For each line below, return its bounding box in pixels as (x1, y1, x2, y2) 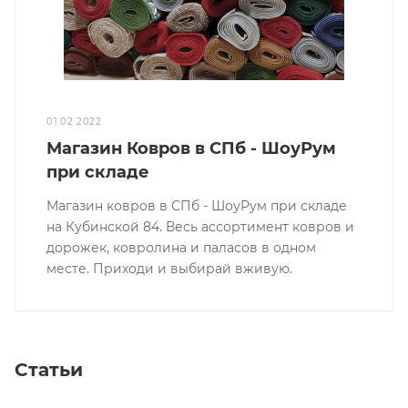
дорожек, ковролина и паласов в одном (46, 239, 317, 256)
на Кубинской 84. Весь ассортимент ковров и (46, 218, 355, 235)
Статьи (15, 358, 83, 381)
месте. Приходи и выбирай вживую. (46, 260, 293, 277)
